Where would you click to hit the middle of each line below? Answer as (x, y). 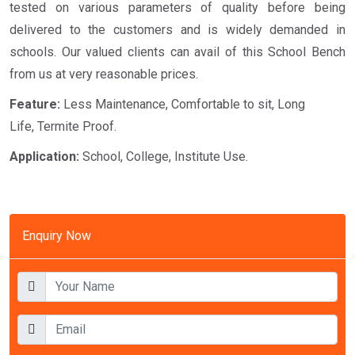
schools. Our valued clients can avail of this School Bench (177, 52)
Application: (44, 157)
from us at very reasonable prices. (104, 74)
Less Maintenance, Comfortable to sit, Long (183, 105)
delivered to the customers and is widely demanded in (177, 30)
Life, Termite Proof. (63, 127)
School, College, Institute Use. (164, 157)
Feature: (35, 105)
